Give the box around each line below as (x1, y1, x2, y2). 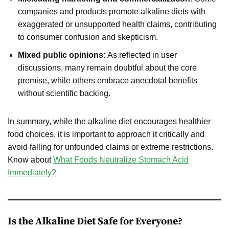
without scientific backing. (18, 88, 110, 98)
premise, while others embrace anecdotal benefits (18, 76, 197, 85)
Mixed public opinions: (18, 50, 106, 59)
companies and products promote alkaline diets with (18, 7, 205, 16)
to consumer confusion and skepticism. (18, 32, 158, 41)
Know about (8, 155, 53, 164)
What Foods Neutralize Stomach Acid (53, 155, 189, 164)
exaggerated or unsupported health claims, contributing (18, 19, 217, 29)
